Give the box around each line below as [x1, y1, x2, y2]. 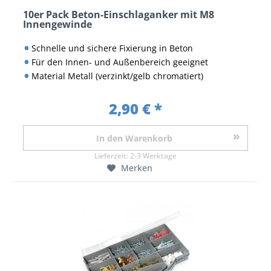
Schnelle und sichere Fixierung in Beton [31, 42, 193, 54]
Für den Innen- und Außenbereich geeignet [31, 56, 208, 68]
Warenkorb [125, 132, 172, 144]
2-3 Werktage [130, 150, 177, 161]
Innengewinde [23, 18, 92, 31]
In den [96, 132, 123, 144]
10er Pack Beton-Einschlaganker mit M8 [23, 8, 214, 22]
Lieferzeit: [94, 150, 130, 161]
